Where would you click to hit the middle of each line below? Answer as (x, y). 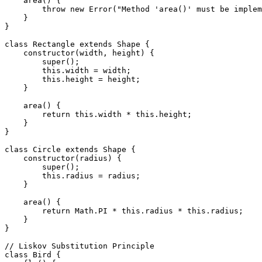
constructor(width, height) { (80, 53)
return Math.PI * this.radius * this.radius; (124, 211)
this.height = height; (73, 79)
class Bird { (33, 254)
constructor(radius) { (63, 158)
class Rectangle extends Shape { (77, 44)
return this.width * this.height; (98, 114)
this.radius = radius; (73, 175)
